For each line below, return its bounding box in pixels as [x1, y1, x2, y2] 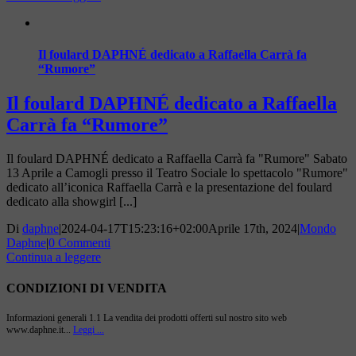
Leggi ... [73, 324, 104, 336]
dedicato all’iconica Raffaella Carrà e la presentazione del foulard [6, 180, 332, 194]
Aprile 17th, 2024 [208, 221, 297, 235]
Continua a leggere [6, 250, 101, 264]
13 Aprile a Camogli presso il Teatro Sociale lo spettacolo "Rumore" [6, 165, 348, 180]
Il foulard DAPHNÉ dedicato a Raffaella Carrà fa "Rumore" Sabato [6, 151, 347, 165]
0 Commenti [48, 235, 110, 250]
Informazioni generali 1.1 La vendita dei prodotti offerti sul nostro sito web [6, 312, 287, 324]
